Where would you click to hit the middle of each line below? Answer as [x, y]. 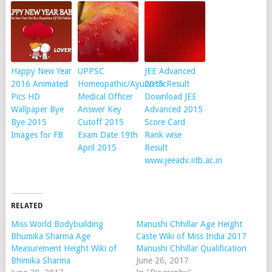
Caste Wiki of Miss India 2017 [191, 236]
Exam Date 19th [107, 134]
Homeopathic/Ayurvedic [122, 83]
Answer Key [99, 109]
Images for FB [37, 134]
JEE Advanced [170, 71]
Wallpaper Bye [37, 109]
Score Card [165, 122]
